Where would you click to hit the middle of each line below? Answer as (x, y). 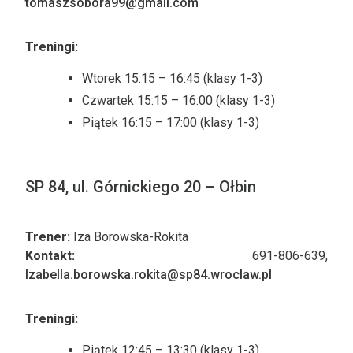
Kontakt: (50, 256)
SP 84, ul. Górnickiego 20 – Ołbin (141, 187)
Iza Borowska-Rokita (129, 237)
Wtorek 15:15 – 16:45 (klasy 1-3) (172, 78)
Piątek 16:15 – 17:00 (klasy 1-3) (171, 123)
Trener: (48, 237)
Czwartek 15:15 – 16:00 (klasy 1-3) (178, 100)
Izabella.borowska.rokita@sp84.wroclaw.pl (149, 275)
